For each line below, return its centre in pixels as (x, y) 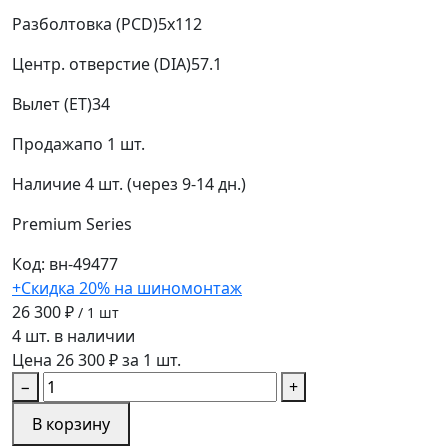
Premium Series (72, 223)
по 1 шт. (114, 143)
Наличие (46, 183)
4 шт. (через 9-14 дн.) (165, 183)
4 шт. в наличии (73, 335)
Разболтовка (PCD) (85, 23)
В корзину (71, 423)
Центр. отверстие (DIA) (101, 63)
